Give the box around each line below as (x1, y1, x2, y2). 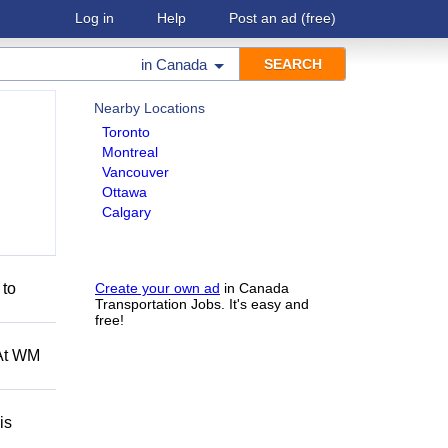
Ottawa (102, 184, 147, 200)
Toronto (102, 124, 150, 140)
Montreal (102, 144, 158, 160)
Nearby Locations (94, 100, 205, 116)
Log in (75, 10, 114, 26)
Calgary (102, 204, 151, 220)
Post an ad (229, 10, 297, 26)
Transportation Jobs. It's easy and (95, 296, 309, 312)
